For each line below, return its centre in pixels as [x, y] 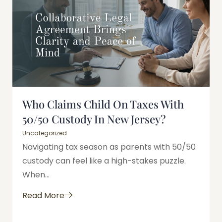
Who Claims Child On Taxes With [103, 104]
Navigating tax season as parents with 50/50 [109, 147]
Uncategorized [45, 133]
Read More [43, 196]
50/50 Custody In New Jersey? [94, 119]
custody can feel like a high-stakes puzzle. [104, 161]
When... [36, 174]
